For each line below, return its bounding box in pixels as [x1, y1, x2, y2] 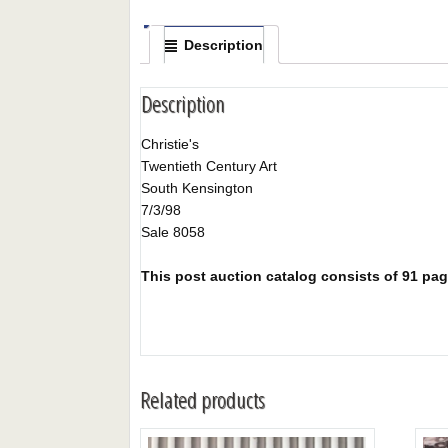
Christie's [141, 135, 200, 152]
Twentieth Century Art [141, 157, 278, 174]
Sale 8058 [141, 223, 206, 240]
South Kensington [141, 179, 254, 196]
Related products [140, 383, 266, 415]
